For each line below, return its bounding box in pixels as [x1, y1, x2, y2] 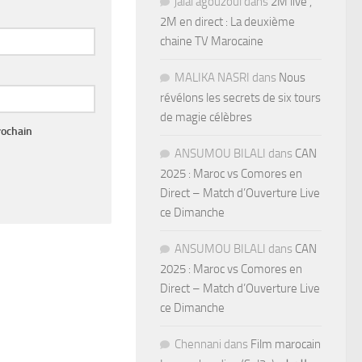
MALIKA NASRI [175, 69, 250, 85]
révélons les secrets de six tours [160, 90, 321, 105]
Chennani [175, 336, 221, 351]
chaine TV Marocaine [160, 33, 263, 48]
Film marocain [250, 336, 321, 351]
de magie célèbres [160, 109, 252, 124]
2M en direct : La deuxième [160, 14, 295, 29]
